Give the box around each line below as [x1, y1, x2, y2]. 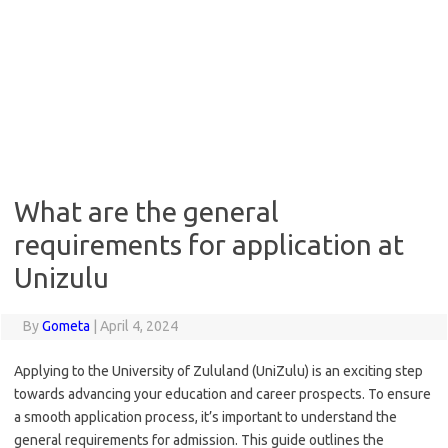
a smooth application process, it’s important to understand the [14, 409, 397, 425]
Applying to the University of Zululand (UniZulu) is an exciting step [14, 363, 423, 379]
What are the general [14, 196, 279, 227]
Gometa [41, 318, 90, 334]
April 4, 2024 [99, 318, 178, 334]
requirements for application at [14, 229, 404, 260]
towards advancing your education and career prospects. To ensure [14, 386, 431, 402]
